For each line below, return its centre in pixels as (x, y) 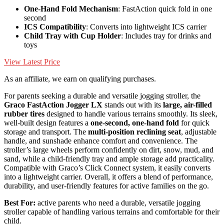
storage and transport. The (46, 131)
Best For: (20, 202)
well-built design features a (47, 122)
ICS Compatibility (55, 26)
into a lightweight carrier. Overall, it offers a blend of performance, (108, 176)
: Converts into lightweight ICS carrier (146, 26)
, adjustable (199, 131)
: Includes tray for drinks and (166, 35)
